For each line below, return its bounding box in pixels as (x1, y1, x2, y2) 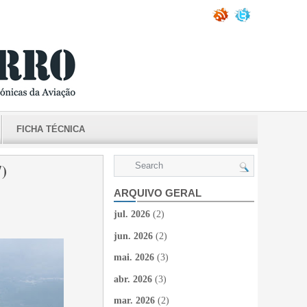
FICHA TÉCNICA (16, 124, 85, 134)
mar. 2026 (114, 295, 155, 306)
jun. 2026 (114, 230, 153, 241)
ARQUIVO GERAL (114, 187, 201, 199)
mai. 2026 (114, 252, 154, 262)
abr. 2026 (114, 273, 152, 284)
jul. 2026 (114, 209, 150, 219)
